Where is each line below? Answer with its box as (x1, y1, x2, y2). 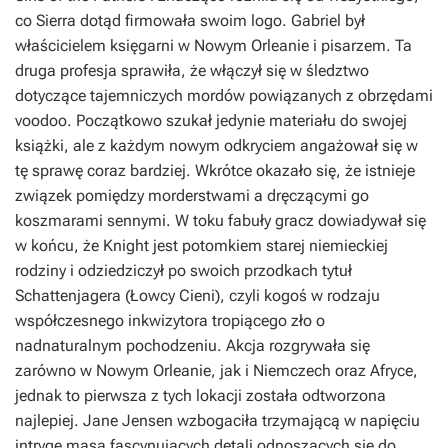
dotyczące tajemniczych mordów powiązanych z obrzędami (15, 85, 433, 105)
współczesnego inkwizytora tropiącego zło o (15, 310, 325, 330)
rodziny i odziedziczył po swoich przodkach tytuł (15, 260, 352, 280)
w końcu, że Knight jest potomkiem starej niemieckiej (15, 235, 388, 255)
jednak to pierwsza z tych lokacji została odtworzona (15, 385, 386, 405)
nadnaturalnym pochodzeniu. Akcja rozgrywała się (15, 335, 370, 355)
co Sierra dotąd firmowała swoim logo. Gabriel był (15, 10, 365, 30)
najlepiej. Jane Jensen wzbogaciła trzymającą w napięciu (15, 410, 420, 430)
